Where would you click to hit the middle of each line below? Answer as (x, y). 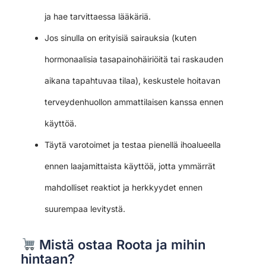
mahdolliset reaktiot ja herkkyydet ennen (123, 187)
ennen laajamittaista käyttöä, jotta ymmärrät (130, 166)
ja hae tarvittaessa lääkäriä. (98, 16)
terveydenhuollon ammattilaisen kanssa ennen (134, 102)
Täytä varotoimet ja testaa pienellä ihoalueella (133, 144)
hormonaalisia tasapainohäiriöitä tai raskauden (134, 59)
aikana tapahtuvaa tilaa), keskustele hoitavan (132, 80)
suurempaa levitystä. (85, 208)
